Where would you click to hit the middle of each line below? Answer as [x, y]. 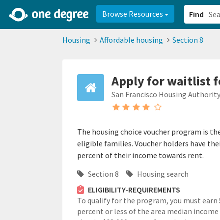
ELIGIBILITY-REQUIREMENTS [134, 190]
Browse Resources [133, 14]
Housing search [162, 174]
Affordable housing [131, 40]
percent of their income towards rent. [140, 155]
